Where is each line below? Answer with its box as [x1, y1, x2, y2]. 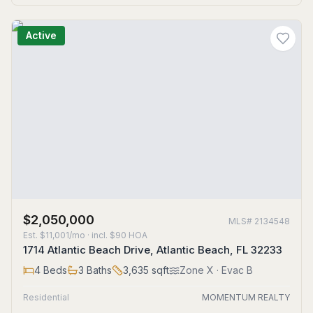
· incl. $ [85, 230, 115, 240]
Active [26, 29, 57, 41]
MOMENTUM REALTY [202, 292, 290, 303]
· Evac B [214, 264, 253, 276]
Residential [23, 292, 69, 303]
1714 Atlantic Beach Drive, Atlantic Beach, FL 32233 [23, 243, 282, 256]
